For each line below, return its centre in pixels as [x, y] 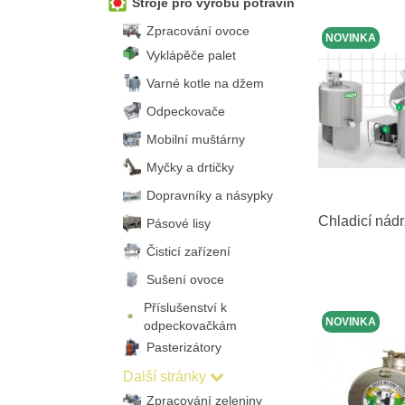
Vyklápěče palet [191, 55]
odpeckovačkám [190, 325]
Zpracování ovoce [198, 31]
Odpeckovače [185, 111]
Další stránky [164, 377]
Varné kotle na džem [205, 83]
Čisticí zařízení [188, 251]
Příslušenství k [185, 307]
